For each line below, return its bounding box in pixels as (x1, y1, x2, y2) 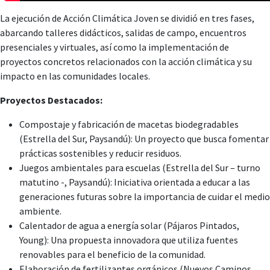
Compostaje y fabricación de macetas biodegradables (19, 118, 239, 130)
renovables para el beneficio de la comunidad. (19, 248, 206, 260)
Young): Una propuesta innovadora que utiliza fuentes (19, 234, 238, 246)
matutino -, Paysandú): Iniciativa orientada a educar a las (19, 176, 250, 188)
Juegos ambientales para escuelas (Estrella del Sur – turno (19, 162, 260, 174)
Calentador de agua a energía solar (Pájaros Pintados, (19, 219, 239, 231)
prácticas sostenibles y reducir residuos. (19, 147, 181, 159)
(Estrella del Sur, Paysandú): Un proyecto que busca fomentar (19, 133, 269, 145)
